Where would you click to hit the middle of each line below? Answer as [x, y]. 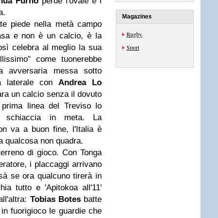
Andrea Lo [80, 82]
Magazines [137, 17]
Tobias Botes [55, 199]
